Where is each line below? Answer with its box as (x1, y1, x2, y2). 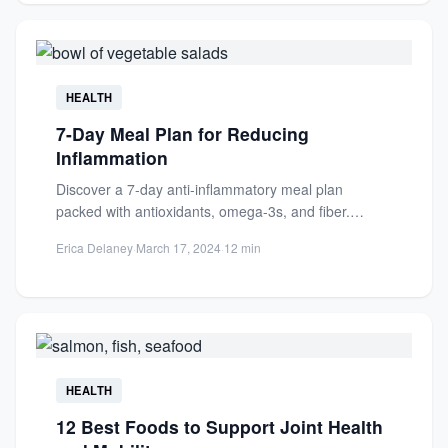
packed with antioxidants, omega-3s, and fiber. (56, 201, 350, 221)
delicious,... (56, 245, 127, 265)
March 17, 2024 (136, 239, 221, 256)
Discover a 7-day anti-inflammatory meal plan (56, 179, 343, 199)
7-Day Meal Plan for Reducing (56, 121, 309, 146)
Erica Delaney (56, 239, 133, 256)
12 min (224, 239, 261, 256)
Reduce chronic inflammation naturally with (56, 223, 327, 243)
